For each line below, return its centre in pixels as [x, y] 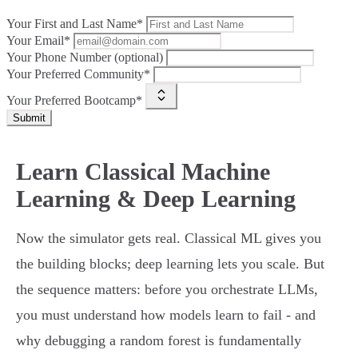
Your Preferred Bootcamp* [74, 101]
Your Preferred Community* [78, 74]
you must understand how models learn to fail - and [166, 315]
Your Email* [38, 41]
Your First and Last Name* [75, 24]
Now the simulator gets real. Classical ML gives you [169, 239]
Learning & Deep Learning [156, 199]
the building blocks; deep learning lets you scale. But [170, 264]
